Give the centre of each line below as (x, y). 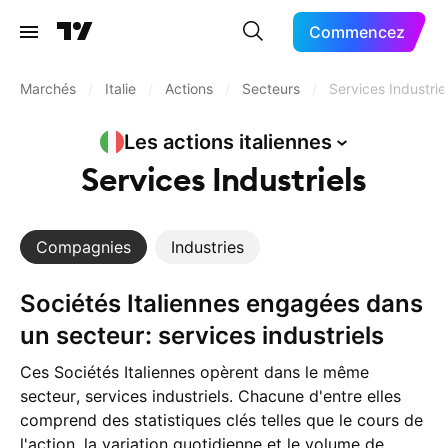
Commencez (357, 32)
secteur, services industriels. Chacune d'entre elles (210, 396)
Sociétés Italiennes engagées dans (28, 303)
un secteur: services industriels (202, 335)
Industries (207, 247)
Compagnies (83, 247)
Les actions (181, 142)
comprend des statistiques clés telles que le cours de (221, 420)
